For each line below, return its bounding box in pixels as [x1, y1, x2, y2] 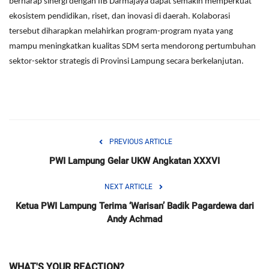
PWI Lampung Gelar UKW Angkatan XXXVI [49, 156, 220, 167]
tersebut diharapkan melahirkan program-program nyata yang [9, 27, 233, 37]
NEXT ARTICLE [104, 183, 153, 192]
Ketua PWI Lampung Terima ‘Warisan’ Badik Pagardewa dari [15, 201, 254, 212]
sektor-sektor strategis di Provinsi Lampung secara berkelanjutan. [9, 57, 244, 67]
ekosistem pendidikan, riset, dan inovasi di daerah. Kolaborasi [9, 12, 230, 22]
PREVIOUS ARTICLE [109, 138, 172, 147]
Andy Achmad [107, 214, 162, 225]
